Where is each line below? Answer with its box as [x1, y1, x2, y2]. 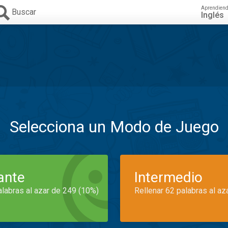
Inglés [201, 10, 224, 20]
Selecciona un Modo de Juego [9, 117, 219, 136]
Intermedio [134, 169, 203, 186]
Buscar [12, 7, 36, 17]
